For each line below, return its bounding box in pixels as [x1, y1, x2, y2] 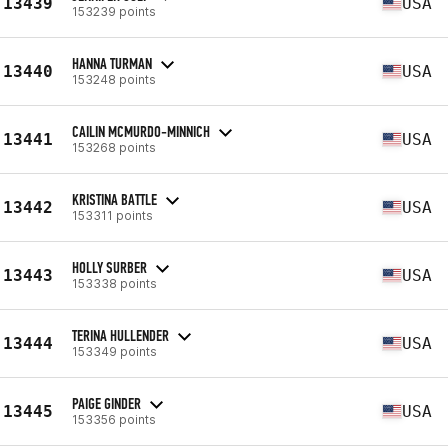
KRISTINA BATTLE [72, 189, 157, 209]
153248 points [72, 71, 156, 87]
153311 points [72, 207, 153, 223]
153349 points [72, 343, 157, 359]
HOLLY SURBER [72, 257, 147, 277]
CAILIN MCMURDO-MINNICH [72, 121, 210, 141]
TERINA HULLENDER [72, 325, 169, 345]
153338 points [72, 275, 157, 291]
